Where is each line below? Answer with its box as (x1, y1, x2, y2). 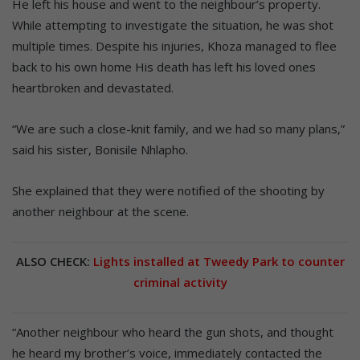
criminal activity (133, 273, 227, 290)
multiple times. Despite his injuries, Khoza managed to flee (12, 37, 337, 54)
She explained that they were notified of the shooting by (12, 182, 325, 198)
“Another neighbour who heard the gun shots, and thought (12, 323, 333, 340)
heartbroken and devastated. (12, 79, 174, 96)
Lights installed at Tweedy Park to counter (92, 252, 345, 269)
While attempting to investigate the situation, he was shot (12, 16, 333, 33)
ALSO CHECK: (15, 252, 93, 269)
